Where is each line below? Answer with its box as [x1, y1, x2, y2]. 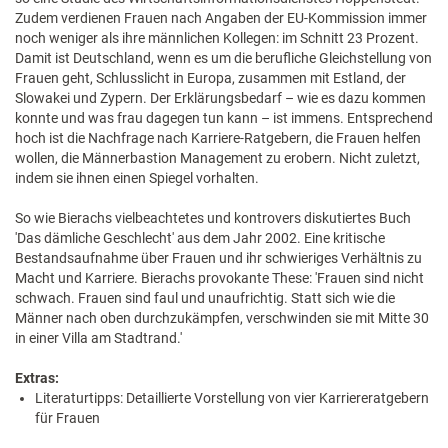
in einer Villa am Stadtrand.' [15, 330, 182, 346]
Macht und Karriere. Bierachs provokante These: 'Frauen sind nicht [15, 270, 424, 286]
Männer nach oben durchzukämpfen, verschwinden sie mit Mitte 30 [15, 310, 429, 326]
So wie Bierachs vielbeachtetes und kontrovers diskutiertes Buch [15, 210, 411, 226]
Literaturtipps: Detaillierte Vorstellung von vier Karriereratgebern [35, 390, 429, 406]
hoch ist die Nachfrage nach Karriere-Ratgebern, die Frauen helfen [15, 130, 421, 146]
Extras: [15, 370, 59, 386]
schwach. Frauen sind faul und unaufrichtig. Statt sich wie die [15, 290, 395, 306]
